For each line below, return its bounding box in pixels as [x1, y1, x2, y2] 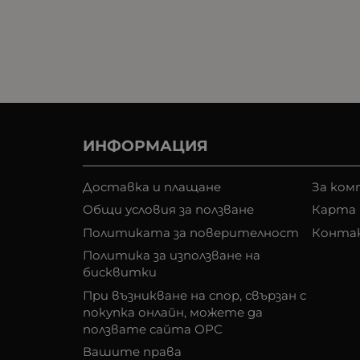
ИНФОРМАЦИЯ [83, 136, 208, 155]
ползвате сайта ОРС [83, 321, 223, 337]
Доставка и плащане [83, 178, 221, 194]
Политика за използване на [83, 247, 260, 264]
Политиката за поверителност [83, 224, 299, 240]
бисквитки [83, 264, 157, 280]
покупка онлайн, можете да [83, 304, 263, 320]
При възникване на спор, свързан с [83, 287, 306, 303]
